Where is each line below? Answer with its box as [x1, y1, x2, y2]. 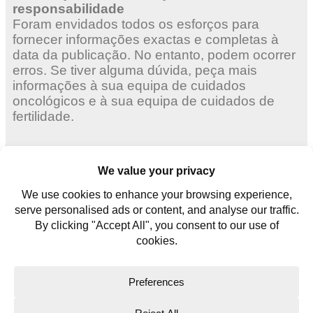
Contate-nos [23, 228, 80, 240]
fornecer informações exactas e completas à [13, 31, 279, 47]
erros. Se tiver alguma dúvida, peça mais [13, 62, 257, 78]
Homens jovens [23, 203, 96, 215]
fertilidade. [13, 108, 74, 124]
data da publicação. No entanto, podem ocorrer [13, 47, 296, 62]
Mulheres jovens [23, 178, 99, 191]
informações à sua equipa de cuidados [13, 78, 246, 93]
